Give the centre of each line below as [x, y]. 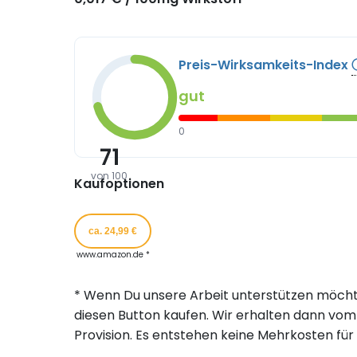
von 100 [109, 175]
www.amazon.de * [113, 254]
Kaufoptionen [119, 183]
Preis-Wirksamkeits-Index [265, 65]
